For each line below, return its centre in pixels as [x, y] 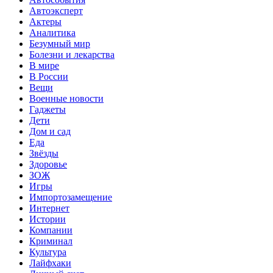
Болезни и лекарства [72, 54]
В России [49, 76]
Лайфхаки [50, 263]
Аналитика [52, 32]
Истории [48, 219]
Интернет [49, 208]
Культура [48, 252]
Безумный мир [60, 43]
